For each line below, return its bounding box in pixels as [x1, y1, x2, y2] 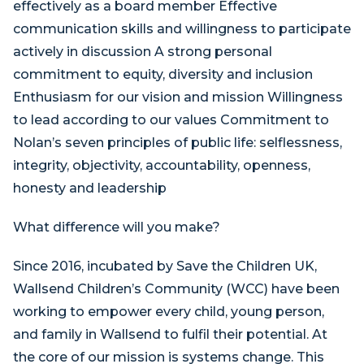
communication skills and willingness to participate [13, 21, 351, 37]
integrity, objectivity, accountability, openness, [13, 158, 310, 173]
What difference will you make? [13, 219, 220, 235]
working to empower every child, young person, [13, 304, 324, 319]
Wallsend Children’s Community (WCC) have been [13, 281, 340, 297]
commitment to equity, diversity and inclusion [13, 67, 313, 82]
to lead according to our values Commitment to [13, 112, 329, 128]
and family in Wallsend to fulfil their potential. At [13, 327, 327, 342]
